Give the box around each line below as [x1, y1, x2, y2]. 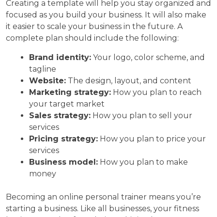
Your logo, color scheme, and [91, 52, 205, 62]
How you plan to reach [111, 87, 201, 97]
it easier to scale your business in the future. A [6, 21, 183, 31]
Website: [29, 76, 66, 85]
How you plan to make [98, 157, 188, 167]
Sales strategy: [29, 110, 91, 120]
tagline [29, 64, 56, 74]
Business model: [29, 157, 98, 167]
